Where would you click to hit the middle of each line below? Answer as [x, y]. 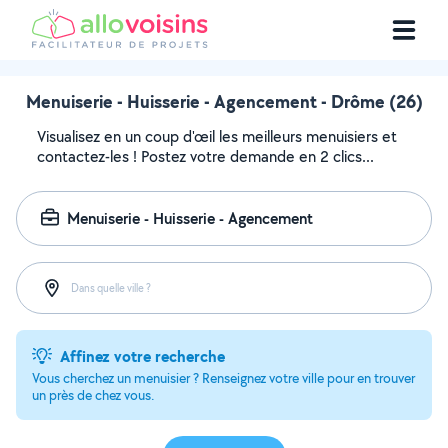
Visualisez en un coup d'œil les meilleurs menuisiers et [216, 136]
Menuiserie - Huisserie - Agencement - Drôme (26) [224, 101]
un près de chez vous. [93, 395]
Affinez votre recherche [142, 356]
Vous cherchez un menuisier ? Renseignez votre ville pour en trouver [223, 378]
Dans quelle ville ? [111, 287]
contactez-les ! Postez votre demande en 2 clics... [205, 156]
